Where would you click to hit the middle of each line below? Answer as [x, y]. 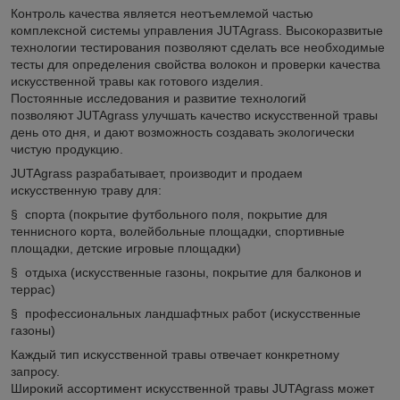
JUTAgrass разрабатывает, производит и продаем [157, 173]
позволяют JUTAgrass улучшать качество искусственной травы [194, 115]
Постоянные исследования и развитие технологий [158, 98]
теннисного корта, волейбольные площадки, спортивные [178, 231]
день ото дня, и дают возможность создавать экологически [183, 132]
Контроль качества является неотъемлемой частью [162, 13]
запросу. [37, 371]
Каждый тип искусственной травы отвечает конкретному [175, 354]
